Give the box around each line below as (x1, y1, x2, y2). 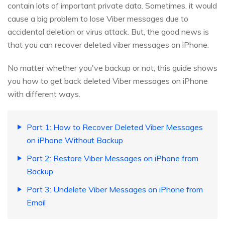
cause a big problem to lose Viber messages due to (8, 14, 188, 24)
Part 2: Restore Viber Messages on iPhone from (27, 153, 198, 164)
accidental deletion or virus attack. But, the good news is (8, 27, 209, 37)
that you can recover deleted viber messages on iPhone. (8, 40, 209, 50)
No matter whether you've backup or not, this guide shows (8, 63, 217, 73)
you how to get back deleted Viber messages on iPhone (8, 76, 208, 86)
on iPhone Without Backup (27, 135, 123, 146)
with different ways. (8, 89, 80, 99)
